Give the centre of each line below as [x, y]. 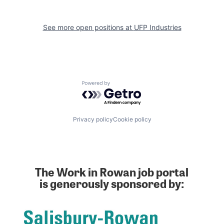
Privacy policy [93, 119]
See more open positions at [88, 27]
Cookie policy [132, 119]
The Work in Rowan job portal [112, 171]
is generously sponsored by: [112, 183]
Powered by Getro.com [125, 86]
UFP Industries [157, 27]
